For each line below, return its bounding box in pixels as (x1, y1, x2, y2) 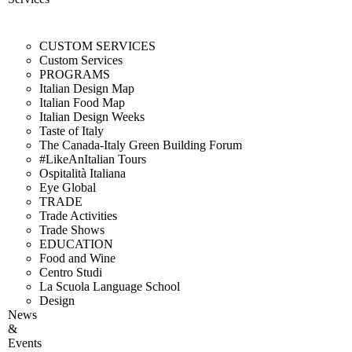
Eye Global (39, 180, 96, 194)
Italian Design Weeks (39, 109, 145, 123)
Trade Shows (39, 222, 104, 236)
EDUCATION (39, 236, 113, 251)
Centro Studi (39, 265, 102, 279)
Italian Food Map (39, 95, 125, 109)
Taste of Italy (39, 123, 104, 137)
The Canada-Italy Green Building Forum (39, 137, 242, 152)
